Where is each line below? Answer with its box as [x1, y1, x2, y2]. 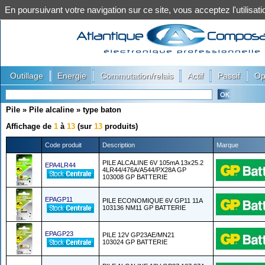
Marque [216, 141, 238, 148]
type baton [83, 105, 121, 114]
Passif [218, 71, 240, 80]
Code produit [45, 141, 82, 148]
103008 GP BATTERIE [102, 173, 167, 180]
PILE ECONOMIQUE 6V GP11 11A [102, 197, 203, 204]
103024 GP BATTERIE [102, 238, 167, 245]
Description [102, 141, 135, 148]
